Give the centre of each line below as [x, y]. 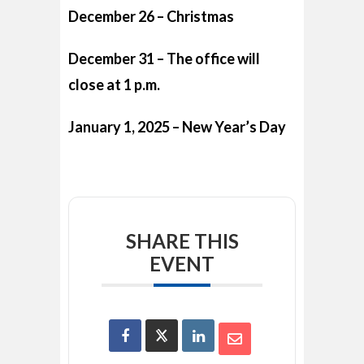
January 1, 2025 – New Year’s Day [177, 127]
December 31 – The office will [164, 59]
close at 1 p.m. [114, 85]
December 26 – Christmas [151, 17]
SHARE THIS [182, 241]
